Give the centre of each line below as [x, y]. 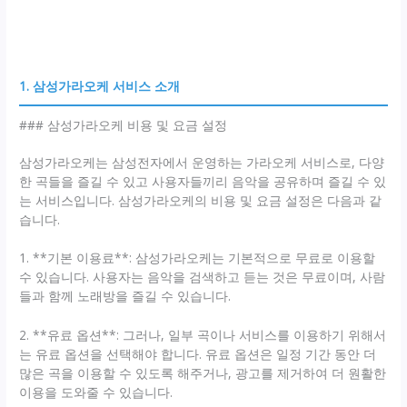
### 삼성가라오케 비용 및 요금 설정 [124, 124]
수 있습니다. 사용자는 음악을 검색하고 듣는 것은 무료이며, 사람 [203, 277]
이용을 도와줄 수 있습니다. [96, 392]
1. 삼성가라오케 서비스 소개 [100, 85]
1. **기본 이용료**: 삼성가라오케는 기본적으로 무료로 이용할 [198, 258]
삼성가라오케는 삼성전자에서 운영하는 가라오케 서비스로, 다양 [202, 162]
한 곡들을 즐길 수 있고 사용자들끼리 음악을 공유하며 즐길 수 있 [203, 181]
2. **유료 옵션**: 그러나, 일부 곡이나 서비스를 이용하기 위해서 [203, 335]
